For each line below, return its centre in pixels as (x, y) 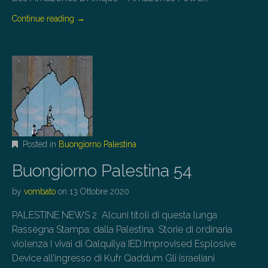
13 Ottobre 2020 (99, 191)
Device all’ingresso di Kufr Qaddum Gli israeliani (113, 258)
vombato (40, 191)
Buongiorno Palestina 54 (102, 170)
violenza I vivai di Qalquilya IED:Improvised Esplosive (124, 243)
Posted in (39, 144)
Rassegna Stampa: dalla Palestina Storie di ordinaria (122, 229)
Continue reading (44, 18)
